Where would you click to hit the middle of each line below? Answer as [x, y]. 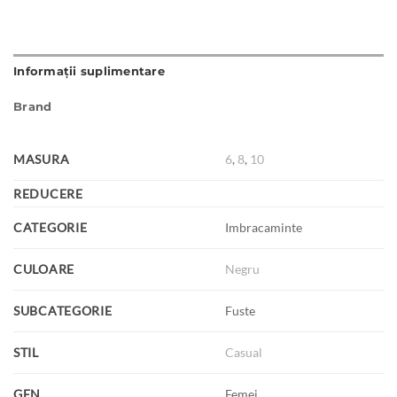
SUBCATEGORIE [63, 310]
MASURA [42, 159]
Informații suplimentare [89, 71]
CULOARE [44, 269]
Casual [244, 352]
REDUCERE [48, 193]
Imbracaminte [264, 227]
